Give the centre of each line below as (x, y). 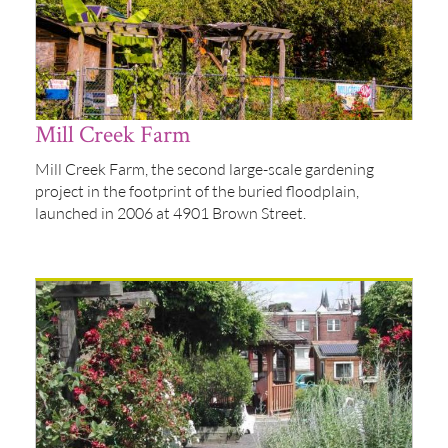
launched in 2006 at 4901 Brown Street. (172, 212)
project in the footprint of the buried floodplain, (197, 190)
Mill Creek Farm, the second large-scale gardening (204, 168)
